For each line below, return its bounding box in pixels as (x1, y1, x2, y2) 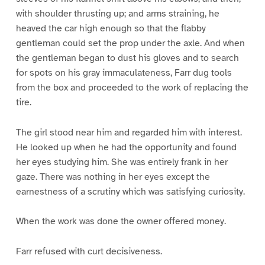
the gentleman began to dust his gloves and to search (15, 51, 239, 64)
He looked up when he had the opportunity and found (15, 141, 237, 153)
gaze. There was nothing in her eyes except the (15, 170, 210, 183)
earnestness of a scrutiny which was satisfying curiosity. (15, 185, 245, 198)
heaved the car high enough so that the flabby (15, 22, 206, 34)
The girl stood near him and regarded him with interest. (15, 126, 242, 138)
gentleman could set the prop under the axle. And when (15, 37, 245, 49)
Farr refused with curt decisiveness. (15, 245, 162, 258)
